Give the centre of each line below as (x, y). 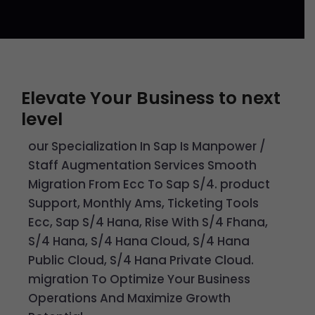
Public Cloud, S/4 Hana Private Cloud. (141, 260)
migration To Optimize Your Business (139, 279)
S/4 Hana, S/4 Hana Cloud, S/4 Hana (139, 241)
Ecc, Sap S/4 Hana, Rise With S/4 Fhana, (148, 222)
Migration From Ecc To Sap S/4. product (149, 184)
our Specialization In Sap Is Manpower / (147, 146)
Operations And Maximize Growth (129, 298)
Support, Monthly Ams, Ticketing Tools (143, 203)
